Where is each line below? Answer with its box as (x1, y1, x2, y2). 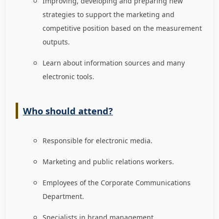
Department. (43, 192, 84, 201)
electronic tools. (43, 72, 94, 82)
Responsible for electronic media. (43, 136, 153, 146)
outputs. (43, 37, 70, 47)
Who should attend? (23, 105, 113, 117)
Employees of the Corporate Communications (43, 178, 191, 188)
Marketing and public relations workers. (43, 157, 174, 167)
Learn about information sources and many (43, 58, 185, 68)
